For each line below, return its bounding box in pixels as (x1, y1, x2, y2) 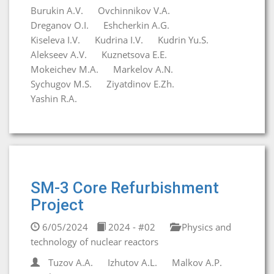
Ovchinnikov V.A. (98, 4, 170, 17)
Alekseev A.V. (31, 48, 87, 61)
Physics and (179, 221, 231, 233)
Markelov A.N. (113, 63, 173, 75)
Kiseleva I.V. (31, 34, 80, 46)
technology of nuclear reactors (31, 235, 158, 248)
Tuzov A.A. (48, 256, 93, 268)
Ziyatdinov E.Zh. (106, 78, 174, 90)
